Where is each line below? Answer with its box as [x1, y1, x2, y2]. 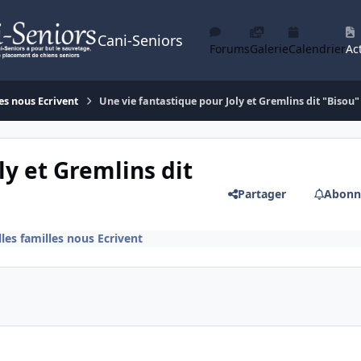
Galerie [250, 41, 288, 56]
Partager [237, 185, 286, 201]
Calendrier [288, 41, 346, 56]
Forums [210, 41, 250, 56]
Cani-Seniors [97, 31, 183, 50]
